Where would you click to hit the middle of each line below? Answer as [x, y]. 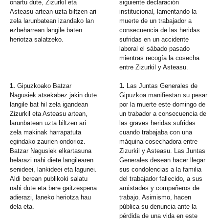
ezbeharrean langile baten [46, 30]
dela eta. [22, 207]
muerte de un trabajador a [156, 21]
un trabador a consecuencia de [163, 114]
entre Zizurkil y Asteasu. [154, 67]
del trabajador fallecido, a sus [161, 179]
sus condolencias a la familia [161, 170]
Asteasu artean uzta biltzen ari [53, 12]
